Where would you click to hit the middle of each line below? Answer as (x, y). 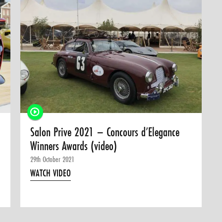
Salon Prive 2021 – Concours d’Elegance (105, 132)
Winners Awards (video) (74, 146)
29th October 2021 (53, 159)
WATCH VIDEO (51, 173)
